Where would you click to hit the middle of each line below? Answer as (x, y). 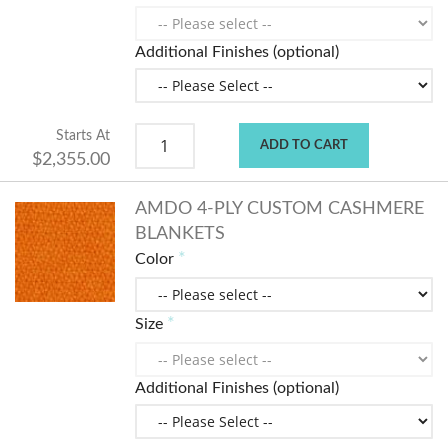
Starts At (82, 136)
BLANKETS (179, 234)
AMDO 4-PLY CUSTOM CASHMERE (279, 209)
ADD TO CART (304, 146)
